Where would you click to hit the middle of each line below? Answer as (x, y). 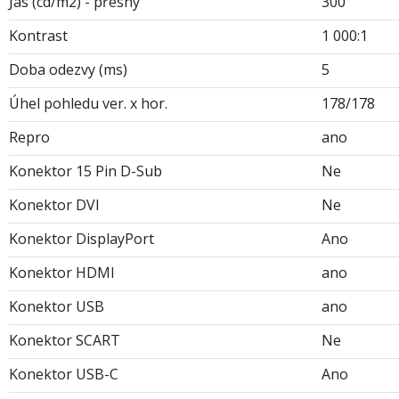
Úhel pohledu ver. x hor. (88, 103)
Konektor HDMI (62, 272)
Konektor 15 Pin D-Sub (85, 171)
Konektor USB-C (64, 374)
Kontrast (38, 35)
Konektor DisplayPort (81, 238)
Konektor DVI (54, 204)
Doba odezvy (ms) (68, 69)
